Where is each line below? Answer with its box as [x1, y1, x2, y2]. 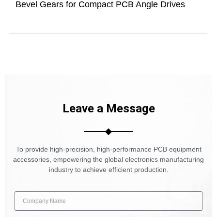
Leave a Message [62, 101, 155, 115]
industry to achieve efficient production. [48, 165, 169, 173]
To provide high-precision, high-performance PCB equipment [15, 145, 201, 153]
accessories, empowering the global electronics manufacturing [13, 155, 204, 163]
